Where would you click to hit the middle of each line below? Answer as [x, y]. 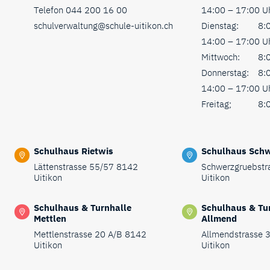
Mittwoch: [220, 57]
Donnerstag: [225, 72]
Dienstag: [220, 25]
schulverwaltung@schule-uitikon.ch [103, 25]
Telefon [50, 10]
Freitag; [216, 104]
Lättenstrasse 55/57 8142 [86, 166]
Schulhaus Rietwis [74, 151]
